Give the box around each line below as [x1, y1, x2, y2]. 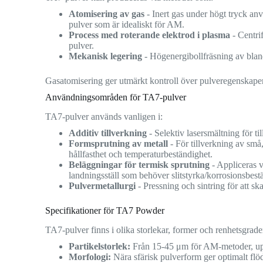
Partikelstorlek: [69, 241, 131, 251]
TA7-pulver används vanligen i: [45, 111, 163, 122]
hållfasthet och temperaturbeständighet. [69, 149, 213, 159]
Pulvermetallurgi [69, 180, 136, 191]
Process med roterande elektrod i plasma [69, 29, 231, 40]
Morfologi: [69, 251, 112, 262]
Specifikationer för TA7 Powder [45, 205, 165, 215]
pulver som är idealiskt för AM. [69, 19, 185, 29]
